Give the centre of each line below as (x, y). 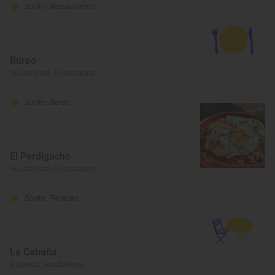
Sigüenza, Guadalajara (47, 264)
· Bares (58, 102)
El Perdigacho (40, 156)
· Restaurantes (70, 6)
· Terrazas (63, 198)
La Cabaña (33, 252)
